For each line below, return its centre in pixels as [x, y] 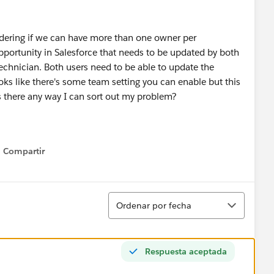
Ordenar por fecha [154, 205]
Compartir [24, 151]
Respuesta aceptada [186, 251]
